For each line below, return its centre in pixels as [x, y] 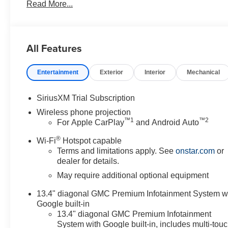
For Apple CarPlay [91, 122]
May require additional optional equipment [133, 175]
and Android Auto [167, 122]
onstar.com [195, 151]
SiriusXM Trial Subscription [86, 98]
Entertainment [58, 72]
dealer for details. [88, 161]
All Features [54, 48]
